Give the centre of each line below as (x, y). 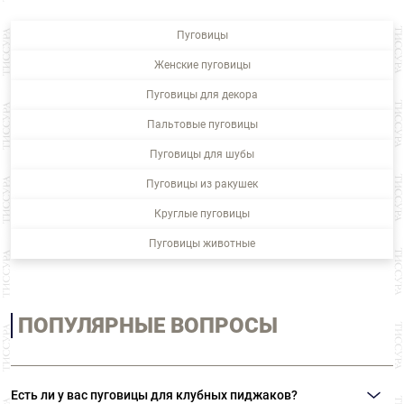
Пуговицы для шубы (202, 155)
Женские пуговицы (202, 65)
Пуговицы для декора (202, 95)
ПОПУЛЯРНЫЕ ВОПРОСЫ (148, 326)
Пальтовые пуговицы (202, 125)
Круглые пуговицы (202, 214)
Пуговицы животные (202, 244)
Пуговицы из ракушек (202, 184)
